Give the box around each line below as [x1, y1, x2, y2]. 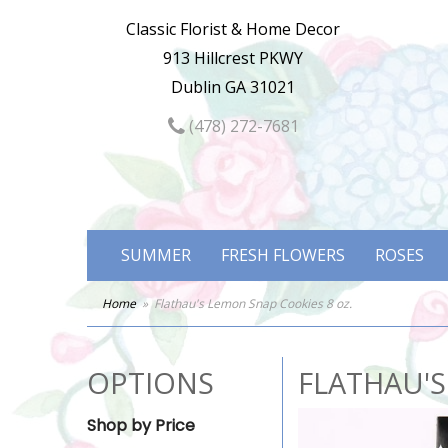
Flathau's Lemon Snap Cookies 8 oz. [154, 295, 352, 312]
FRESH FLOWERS [221, 244, 345, 266]
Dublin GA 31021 [171, 76, 296, 98]
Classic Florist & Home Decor [126, 18, 341, 40]
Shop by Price [87, 414, 195, 437]
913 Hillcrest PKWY [163, 47, 304, 69]
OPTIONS [87, 363, 214, 402]
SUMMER [121, 244, 191, 266]
